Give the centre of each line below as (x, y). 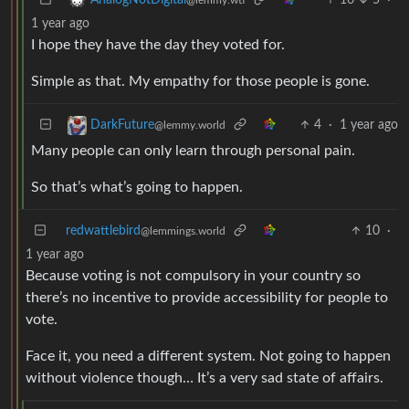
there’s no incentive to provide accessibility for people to (207, 297)
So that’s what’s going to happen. (137, 187)
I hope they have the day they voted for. (158, 44)
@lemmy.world (190, 125)
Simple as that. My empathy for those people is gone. (200, 81)
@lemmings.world (183, 231)
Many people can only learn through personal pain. (193, 150)
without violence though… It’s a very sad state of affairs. (204, 378)
